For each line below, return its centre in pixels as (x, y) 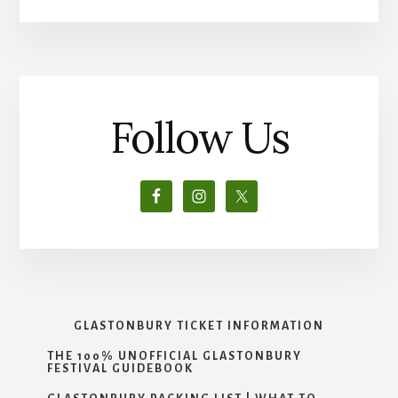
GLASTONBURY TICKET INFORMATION (199, 326)
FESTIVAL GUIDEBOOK (120, 368)
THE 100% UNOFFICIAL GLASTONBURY (174, 356)
